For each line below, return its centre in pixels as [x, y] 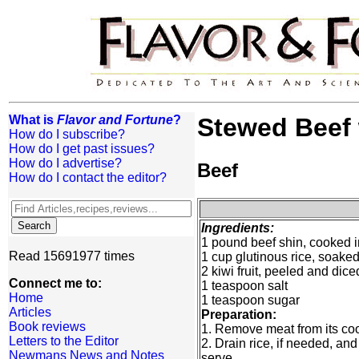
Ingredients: [238, 228]
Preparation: [239, 315]
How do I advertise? [65, 163]
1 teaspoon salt [244, 286]
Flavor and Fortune [115, 120]
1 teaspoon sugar [250, 301]
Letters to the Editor [64, 341]
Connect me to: [55, 283]
